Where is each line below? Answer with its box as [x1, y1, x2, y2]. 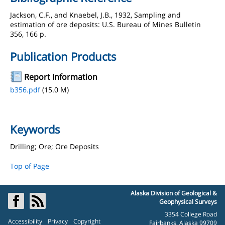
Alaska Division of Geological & [131, 189, 217, 197]
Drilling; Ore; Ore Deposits [10, 142, 99, 151]
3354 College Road [165, 210, 217, 218]
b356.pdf [10, 85, 40, 94]
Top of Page [10, 161, 49, 171]
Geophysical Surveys [159, 197, 217, 206]
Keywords [10, 122, 60, 137]
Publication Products [10, 49, 117, 64]
